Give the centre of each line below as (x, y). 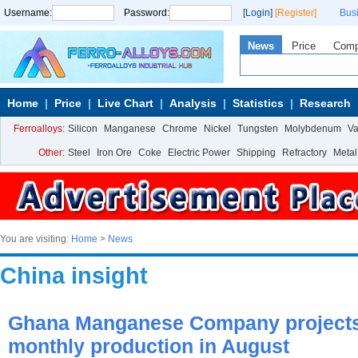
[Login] (258, 13)
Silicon (83, 129)
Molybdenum (313, 129)
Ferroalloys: (39, 129)
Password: (147, 13)
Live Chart (125, 103)
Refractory (304, 153)
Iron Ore (114, 153)
